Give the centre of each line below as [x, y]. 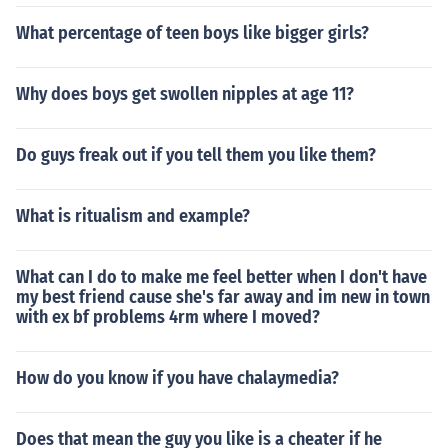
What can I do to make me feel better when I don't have [221, 277]
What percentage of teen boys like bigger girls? [192, 33]
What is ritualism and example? [133, 216]
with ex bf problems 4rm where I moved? [168, 317]
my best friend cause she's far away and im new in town [223, 297]
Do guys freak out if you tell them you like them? [196, 155]
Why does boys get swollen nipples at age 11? [185, 94]
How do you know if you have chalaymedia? [177, 378]
